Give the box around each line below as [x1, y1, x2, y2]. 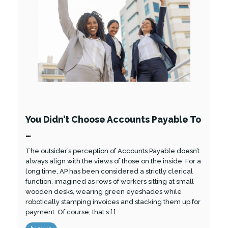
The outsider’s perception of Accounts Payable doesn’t [25, 147, 199, 155]
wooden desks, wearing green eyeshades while [25, 188, 182, 196]
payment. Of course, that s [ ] [25, 208, 116, 216]
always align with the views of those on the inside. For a [25, 157, 201, 165]
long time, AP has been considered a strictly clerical [25, 167, 193, 176]
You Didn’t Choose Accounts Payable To [25, 114, 201, 125]
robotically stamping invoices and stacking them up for [25, 198, 201, 206]
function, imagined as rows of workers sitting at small [25, 178, 194, 186]
